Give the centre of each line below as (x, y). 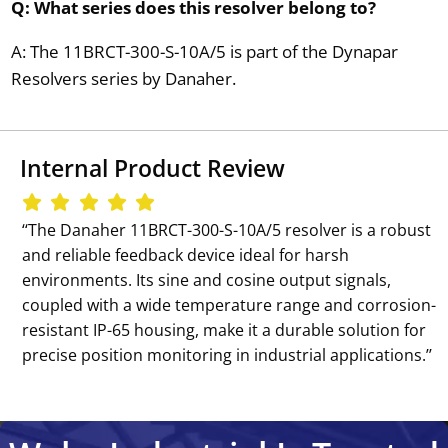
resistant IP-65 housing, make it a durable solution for (224, 329)
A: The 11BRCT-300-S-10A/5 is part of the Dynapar (204, 51)
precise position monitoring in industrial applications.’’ (227, 354)
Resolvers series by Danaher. (123, 78)
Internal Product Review (152, 168)
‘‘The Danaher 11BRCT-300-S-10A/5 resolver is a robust (227, 229)
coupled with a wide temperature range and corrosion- (229, 304)
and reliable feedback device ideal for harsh (186, 254)
